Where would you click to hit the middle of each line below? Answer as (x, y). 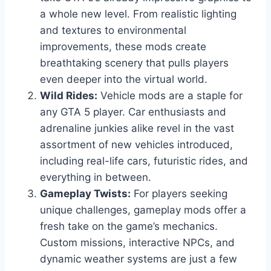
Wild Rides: (69, 95)
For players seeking (179, 193)
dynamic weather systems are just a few (139, 259)
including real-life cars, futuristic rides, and (144, 161)
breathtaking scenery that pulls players (134, 63)
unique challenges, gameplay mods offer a (143, 210)
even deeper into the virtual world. (124, 79)
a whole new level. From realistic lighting (138, 14)
